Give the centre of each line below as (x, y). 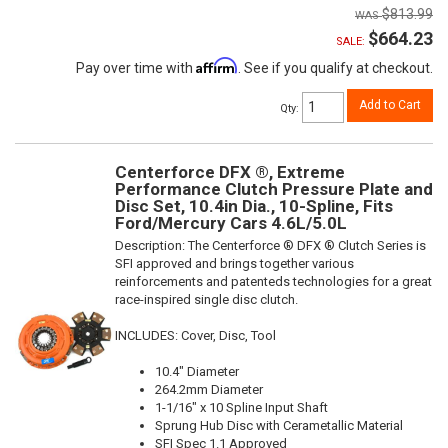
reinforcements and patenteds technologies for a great (273, 281)
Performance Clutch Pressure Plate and (274, 188)
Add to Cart (390, 105)
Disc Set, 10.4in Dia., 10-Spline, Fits (254, 205)
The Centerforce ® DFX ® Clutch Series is (307, 245)
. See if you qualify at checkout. (335, 68)
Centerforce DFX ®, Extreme (230, 171)
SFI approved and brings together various (234, 263)
